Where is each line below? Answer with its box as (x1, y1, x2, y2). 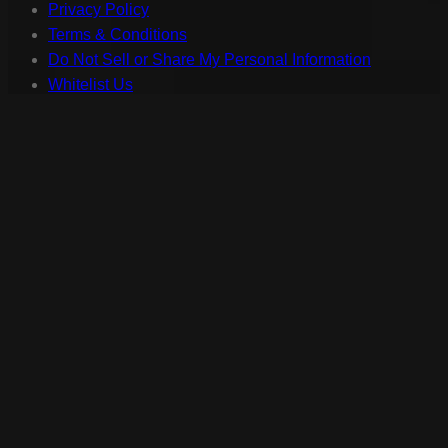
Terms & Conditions (48, 26, 187, 44)
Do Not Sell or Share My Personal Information (48, 51, 371, 69)
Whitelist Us (48, 76, 133, 94)
